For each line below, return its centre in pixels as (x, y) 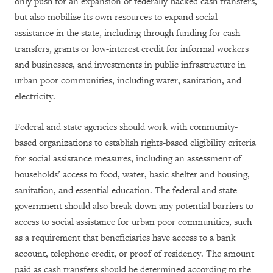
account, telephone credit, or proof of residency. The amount (134, 253)
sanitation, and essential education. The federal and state (126, 190)
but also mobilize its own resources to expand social (116, 17)
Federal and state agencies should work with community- (126, 127)
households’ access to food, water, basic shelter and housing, (132, 174)
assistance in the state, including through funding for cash (127, 33)
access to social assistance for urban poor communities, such (133, 222)
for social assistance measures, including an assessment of (128, 158)
